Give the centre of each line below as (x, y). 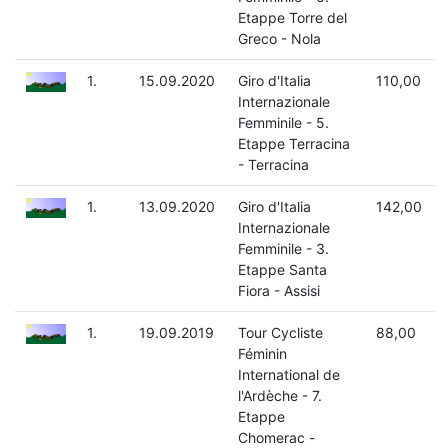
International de (288, 375)
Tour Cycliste (280, 333)
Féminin (262, 354)
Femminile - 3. (283, 249)
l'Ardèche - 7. (279, 396)
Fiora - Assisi (278, 291)
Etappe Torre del (292, 18)
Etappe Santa (282, 270)
